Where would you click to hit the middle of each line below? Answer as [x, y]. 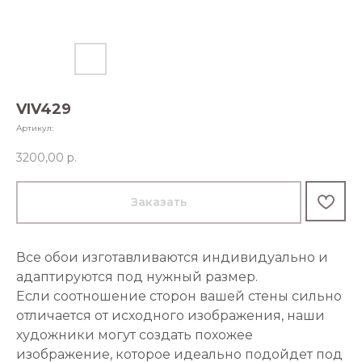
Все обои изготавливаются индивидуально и [172, 258]
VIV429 [44, 109]
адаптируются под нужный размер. [137, 277]
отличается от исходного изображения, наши [170, 316]
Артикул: [35, 128]
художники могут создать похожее [135, 335]
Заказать [159, 202]
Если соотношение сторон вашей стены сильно [179, 297]
